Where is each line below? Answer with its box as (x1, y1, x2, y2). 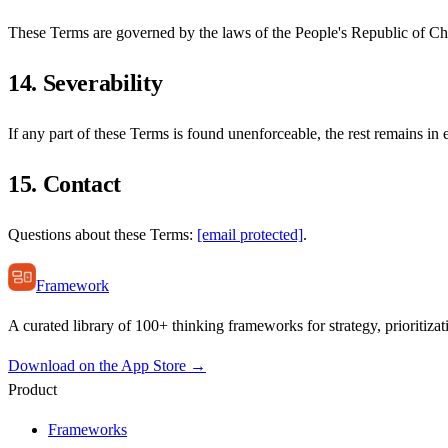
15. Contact (8, 171, 122, 198)
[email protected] (197, 226, 303, 244)
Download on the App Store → (8, 357, 206, 375)
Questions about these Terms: (8, 226, 197, 244)
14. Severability (8, 70, 163, 97)
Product (8, 381, 57, 399)
